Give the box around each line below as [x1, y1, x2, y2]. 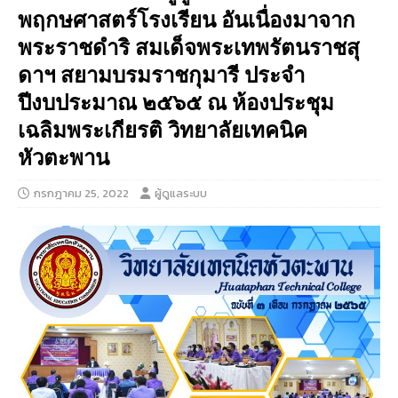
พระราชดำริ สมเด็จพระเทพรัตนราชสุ [18, 31, 360, 61]
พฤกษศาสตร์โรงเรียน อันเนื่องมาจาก [18, 4, 355, 34]
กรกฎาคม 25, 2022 [34, 184, 129, 202]
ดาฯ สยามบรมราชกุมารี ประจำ [18, 59, 305, 89]
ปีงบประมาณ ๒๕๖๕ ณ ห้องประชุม [18, 86, 334, 116]
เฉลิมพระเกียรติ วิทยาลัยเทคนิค [18, 114, 307, 144]
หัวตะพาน [18, 141, 109, 171]
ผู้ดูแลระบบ [155, 184, 207, 202]
